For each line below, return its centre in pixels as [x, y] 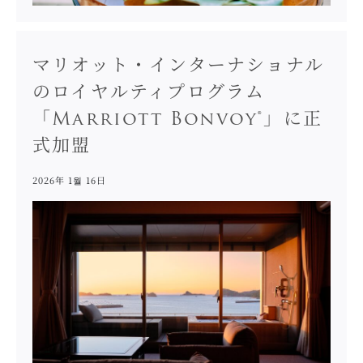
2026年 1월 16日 [69, 179]
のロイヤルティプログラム [149, 93]
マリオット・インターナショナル [178, 66]
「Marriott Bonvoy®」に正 [177, 120]
